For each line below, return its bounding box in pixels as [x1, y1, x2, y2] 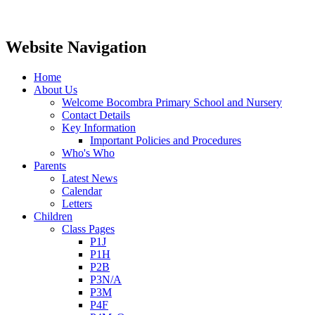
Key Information [62, 121, 136, 134]
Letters [62, 197, 92, 210]
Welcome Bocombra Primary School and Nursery [62, 96, 282, 108]
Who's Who [62, 146, 115, 159]
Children [34, 210, 72, 222]
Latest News [62, 172, 117, 184]
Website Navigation [6, 37, 146, 56]
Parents [34, 159, 66, 172]
